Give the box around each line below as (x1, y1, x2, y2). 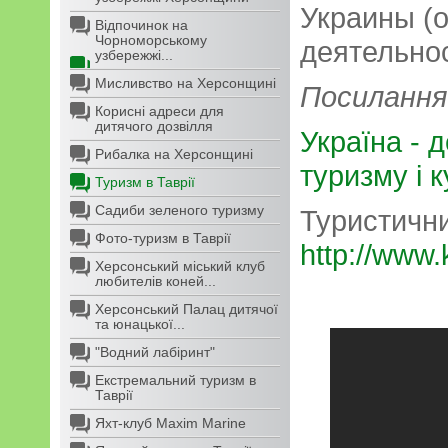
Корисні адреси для (95, 103, 224, 119)
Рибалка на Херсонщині (95, 146, 253, 162)
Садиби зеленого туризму (95, 202, 264, 218)
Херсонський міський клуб (95, 258, 265, 274)
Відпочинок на (95, 17, 188, 33)
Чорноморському (95, 32, 207, 48)
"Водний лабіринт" (95, 344, 215, 360)
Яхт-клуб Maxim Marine (95, 415, 246, 431)
